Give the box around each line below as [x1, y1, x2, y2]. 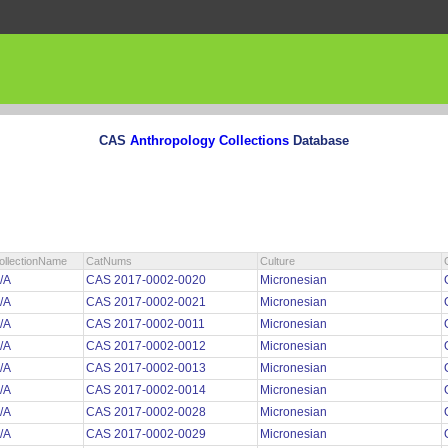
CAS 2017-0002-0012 [86, 339, 209, 354]
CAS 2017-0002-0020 [86, 273, 209, 288]
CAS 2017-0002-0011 [86, 317, 208, 332]
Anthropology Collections [130, 132, 289, 148]
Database [289, 132, 349, 148]
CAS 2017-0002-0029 [86, 427, 209, 442]
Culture [260, 255, 295, 268]
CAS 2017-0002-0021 [86, 295, 209, 310]
